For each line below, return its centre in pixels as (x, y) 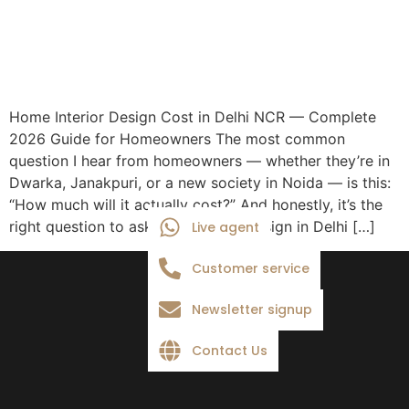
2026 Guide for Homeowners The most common (177, 139)
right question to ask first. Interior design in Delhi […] (192, 227)
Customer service (251, 268)
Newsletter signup (252, 309)
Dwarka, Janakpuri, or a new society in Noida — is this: (200, 183)
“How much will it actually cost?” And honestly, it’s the (196, 205)
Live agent (225, 227)
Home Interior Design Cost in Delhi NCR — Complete (193, 117)
